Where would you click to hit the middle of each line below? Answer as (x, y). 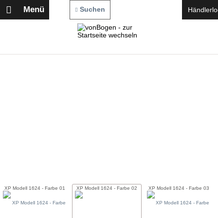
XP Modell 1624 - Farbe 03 (179, 188)
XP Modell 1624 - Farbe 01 (35, 188)
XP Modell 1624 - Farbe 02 (107, 188)
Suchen (93, 9)
